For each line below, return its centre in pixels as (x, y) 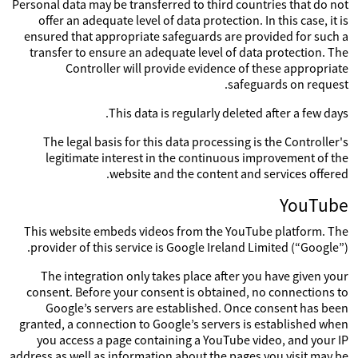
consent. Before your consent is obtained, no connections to (187, 292)
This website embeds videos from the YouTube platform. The (186, 231)
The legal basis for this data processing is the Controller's (196, 141)
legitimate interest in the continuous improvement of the (197, 157)
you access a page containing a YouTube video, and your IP (193, 340)
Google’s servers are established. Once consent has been (197, 308)
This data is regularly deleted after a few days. (229, 113)
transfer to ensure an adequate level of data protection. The (189, 52)
